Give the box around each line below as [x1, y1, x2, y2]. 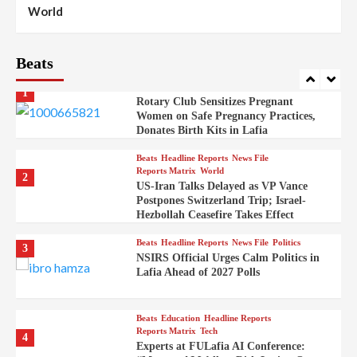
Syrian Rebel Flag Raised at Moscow [135, 7, 312, 20]
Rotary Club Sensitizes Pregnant [135, 96, 293, 108]
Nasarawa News [261, 69, 324, 79]
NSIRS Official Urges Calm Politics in [135, 252, 320, 265]
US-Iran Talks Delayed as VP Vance [135, 180, 308, 193]
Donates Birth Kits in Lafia [135, 124, 268, 137]
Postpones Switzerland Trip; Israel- [135, 194, 306, 207]
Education [160, 313, 200, 324]
